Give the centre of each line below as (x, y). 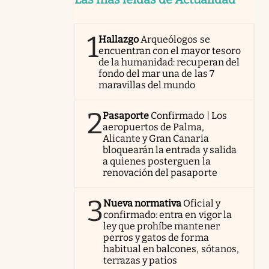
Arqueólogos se (175, 39)
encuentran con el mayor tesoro (170, 50)
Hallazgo (119, 39)
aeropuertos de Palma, (154, 127)
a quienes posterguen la (157, 161)
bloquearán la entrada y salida (170, 150)
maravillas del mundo (147, 85)
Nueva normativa (143, 203)
